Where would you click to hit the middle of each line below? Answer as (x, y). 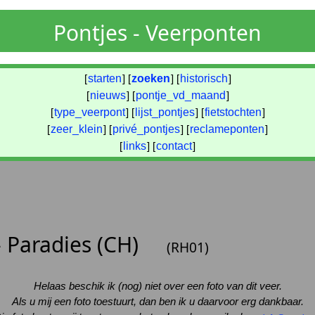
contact (174, 146)
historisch (204, 78)
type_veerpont (89, 112)
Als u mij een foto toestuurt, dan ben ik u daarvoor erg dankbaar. (157, 301)
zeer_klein (77, 129)
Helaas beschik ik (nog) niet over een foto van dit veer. (157, 286)
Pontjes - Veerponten (157, 33)
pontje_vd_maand (180, 95)
